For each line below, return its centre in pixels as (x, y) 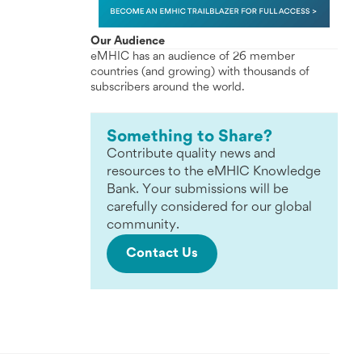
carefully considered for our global (209, 207)
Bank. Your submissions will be (198, 189)
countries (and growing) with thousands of (200, 72)
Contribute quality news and (191, 154)
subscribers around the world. (168, 87)
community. (143, 225)
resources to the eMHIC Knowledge (214, 171)
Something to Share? (189, 137)
